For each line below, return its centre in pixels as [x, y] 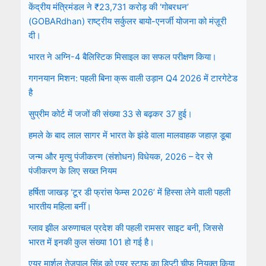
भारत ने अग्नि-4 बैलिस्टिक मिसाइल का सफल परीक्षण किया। [122, 57]
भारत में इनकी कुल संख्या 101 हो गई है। [91, 243]
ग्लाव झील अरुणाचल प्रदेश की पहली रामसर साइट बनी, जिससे [126, 228]
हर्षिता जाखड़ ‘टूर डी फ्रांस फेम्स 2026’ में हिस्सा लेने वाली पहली [129, 193]
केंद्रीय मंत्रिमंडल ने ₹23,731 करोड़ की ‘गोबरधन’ [108, 7]
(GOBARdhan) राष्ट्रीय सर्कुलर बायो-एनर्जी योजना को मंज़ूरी [127, 22]
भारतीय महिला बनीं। [60, 207]
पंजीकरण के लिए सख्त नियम [72, 171]
